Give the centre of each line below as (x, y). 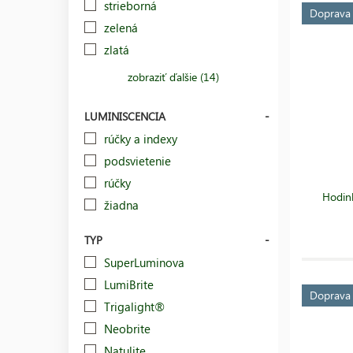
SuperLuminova (144, 262)
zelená (121, 27)
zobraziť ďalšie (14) (174, 76)
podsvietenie (137, 160)
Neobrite (127, 328)
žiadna (121, 204)
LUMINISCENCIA (125, 116)
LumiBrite (129, 284)
